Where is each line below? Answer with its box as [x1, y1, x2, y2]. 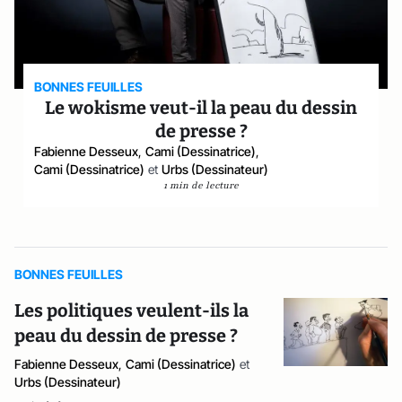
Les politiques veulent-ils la [14, 300, 249, 321]
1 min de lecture [163, 179, 239, 192]
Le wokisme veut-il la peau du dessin [45, 97, 357, 118]
